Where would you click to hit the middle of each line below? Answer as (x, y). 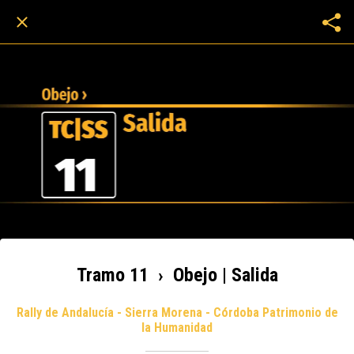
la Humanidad (177, 327)
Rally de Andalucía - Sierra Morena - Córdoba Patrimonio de (177, 312)
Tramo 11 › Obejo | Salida (177, 275)
